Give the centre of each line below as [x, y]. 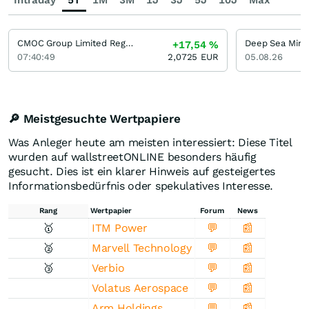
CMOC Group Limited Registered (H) [130, 43]
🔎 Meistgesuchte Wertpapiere [94, 119]
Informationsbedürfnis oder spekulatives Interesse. [141, 186]
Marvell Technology [142, 248]
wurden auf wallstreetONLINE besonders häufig [132, 157]
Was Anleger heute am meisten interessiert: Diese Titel [150, 143]
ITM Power [120, 228]
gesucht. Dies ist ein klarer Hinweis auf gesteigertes [142, 172]
